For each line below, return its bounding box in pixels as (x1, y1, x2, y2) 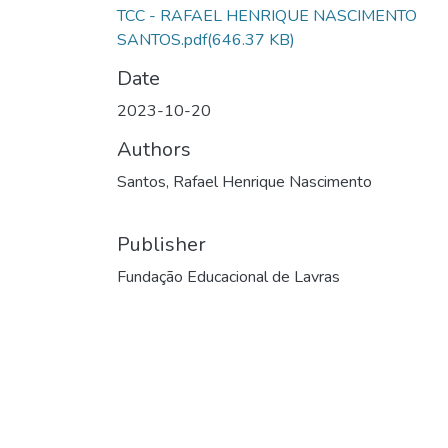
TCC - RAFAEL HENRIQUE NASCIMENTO (117, 4, 417, 27)
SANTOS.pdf (117, 28, 207, 51)
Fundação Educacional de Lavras (117, 265, 340, 288)
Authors (117, 135, 191, 163)
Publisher (117, 230, 206, 258)
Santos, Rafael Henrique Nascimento (117, 170, 372, 193)
